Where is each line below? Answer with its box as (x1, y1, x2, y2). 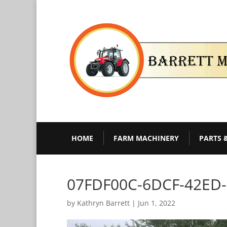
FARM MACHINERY (113, 133, 179, 143)
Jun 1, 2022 (138, 198, 175, 208)
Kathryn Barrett (77, 198, 130, 208)
